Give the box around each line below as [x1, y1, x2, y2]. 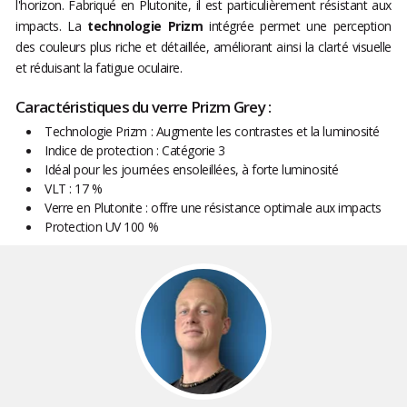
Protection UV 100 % [45, 218, 159, 236]
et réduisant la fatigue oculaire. [15, 59, 183, 77]
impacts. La [15, 17, 82, 35]
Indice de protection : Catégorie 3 [45, 142, 226, 160]
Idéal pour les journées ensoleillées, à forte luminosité [45, 161, 339, 179]
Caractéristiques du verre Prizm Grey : [15, 96, 272, 118]
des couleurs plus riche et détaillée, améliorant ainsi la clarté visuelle [15, 38, 392, 56]
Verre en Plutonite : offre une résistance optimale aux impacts [45, 199, 382, 217]
